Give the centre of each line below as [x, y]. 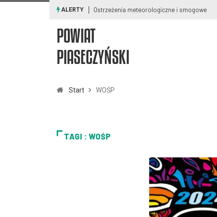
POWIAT [76, 36]
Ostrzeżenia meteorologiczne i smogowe [150, 10]
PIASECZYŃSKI [93, 57]
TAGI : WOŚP [88, 136]
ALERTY [72, 10]
